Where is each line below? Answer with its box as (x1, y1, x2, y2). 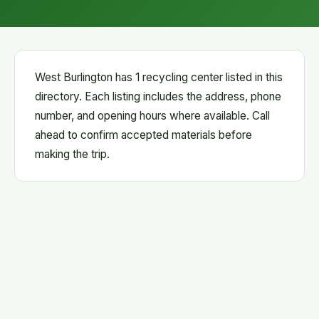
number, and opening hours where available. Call (35, 109, 270, 122)
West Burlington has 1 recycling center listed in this (35, 70, 283, 84)
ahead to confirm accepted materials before (35, 128, 252, 142)
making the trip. (35, 147, 110, 161)
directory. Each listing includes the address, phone (35, 90, 281, 103)
